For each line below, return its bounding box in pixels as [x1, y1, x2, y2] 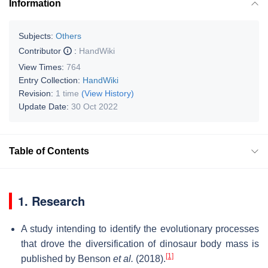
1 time [56, 88, 79, 98]
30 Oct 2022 [71, 101, 118, 111]
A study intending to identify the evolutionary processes [21, 223, 259, 234]
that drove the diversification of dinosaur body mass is [21, 238, 259, 249]
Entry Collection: [19, 75, 83, 85]
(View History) [81, 88, 134, 98]
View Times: [19, 62, 66, 72]
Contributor [19, 45, 63, 56]
